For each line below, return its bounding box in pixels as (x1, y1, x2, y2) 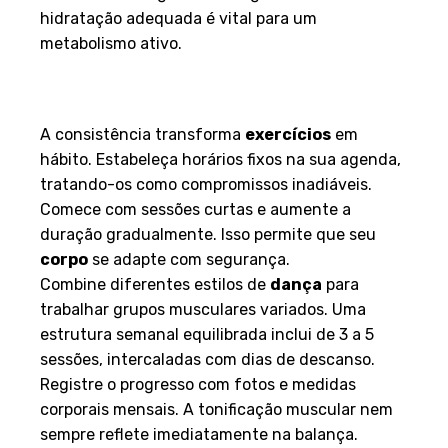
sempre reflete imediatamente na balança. (40, 424, 358, 444)
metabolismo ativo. (40, 33, 182, 53)
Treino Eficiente (40, 90, 227, 119)
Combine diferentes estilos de (40, 274, 270, 294)
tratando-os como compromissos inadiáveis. (40, 174, 372, 194)
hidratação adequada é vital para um (40, 8, 317, 28)
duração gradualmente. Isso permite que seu (40, 224, 376, 244)
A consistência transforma (40, 124, 245, 144)
